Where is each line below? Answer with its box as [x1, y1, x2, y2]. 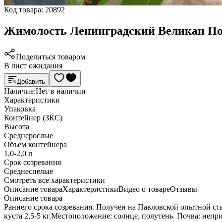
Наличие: [4, 87, 36, 96]
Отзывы [170, 185, 197, 194]
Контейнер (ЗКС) [4, 113, 62, 122]
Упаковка [4, 105, 36, 113]
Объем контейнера [4, 140, 67, 149]
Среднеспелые [4, 167, 53, 176]
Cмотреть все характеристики [4, 176, 105, 185]
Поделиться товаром [16, 53, 85, 61]
